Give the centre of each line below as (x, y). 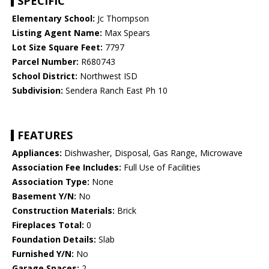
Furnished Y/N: (43, 254)
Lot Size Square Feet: (57, 47)
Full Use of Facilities (161, 168)
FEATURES (45, 135)
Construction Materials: (63, 211)
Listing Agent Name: (57, 33)
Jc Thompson (122, 19)
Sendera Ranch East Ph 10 (115, 91)
